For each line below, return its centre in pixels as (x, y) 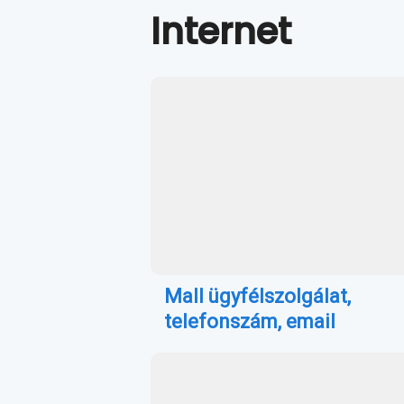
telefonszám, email (250, 321)
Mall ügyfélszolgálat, (257, 296)
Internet (221, 32)
